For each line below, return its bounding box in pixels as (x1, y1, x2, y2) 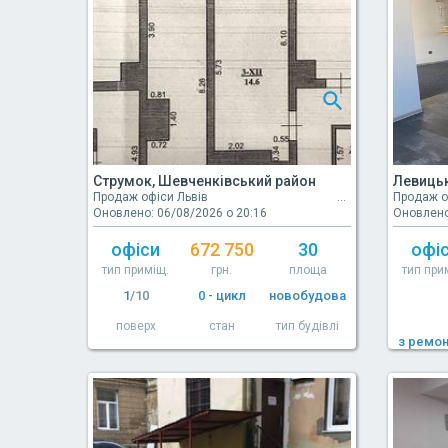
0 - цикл (197, 288, 246, 304)
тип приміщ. (102, 263, 170, 278)
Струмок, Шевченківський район (93, 173, 316, 190)
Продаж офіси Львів (93, 190, 208, 205)
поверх (115, 319, 156, 334)
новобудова (269, 288, 347, 304)
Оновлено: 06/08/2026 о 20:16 (93, 206, 267, 221)
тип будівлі (276, 319, 340, 334)
